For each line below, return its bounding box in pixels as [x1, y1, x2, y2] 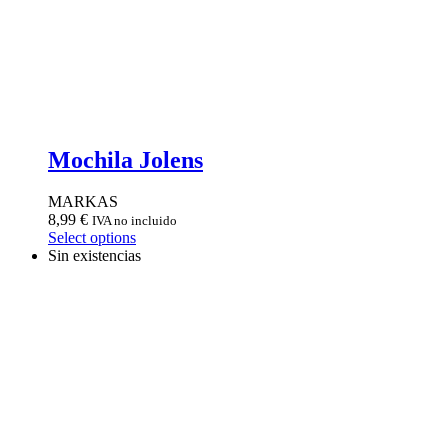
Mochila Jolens [48, 146, 203, 173]
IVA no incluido [92, 213, 177, 229]
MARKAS [48, 193, 118, 211]
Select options [48, 229, 136, 247]
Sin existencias [48, 247, 141, 265]
